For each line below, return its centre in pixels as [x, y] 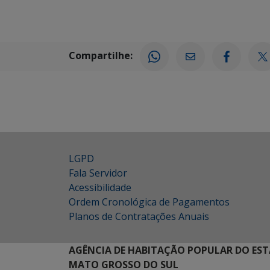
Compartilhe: [101, 56]
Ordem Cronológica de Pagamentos [149, 202]
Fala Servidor [98, 173]
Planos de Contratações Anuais [139, 216]
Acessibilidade [100, 187]
